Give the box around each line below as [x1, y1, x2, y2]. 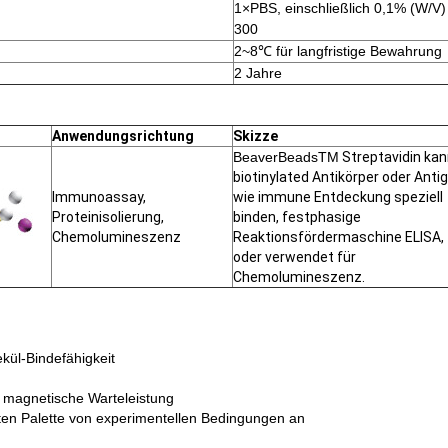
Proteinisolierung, [52, 208, 164, 225]
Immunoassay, [52, 188, 146, 205]
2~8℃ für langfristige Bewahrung [234, 42, 442, 59]
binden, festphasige [233, 208, 361, 225]
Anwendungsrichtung [52, 127, 194, 144]
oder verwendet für [233, 248, 356, 265]
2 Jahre [234, 64, 282, 81]
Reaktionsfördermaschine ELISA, [233, 228, 444, 245]
